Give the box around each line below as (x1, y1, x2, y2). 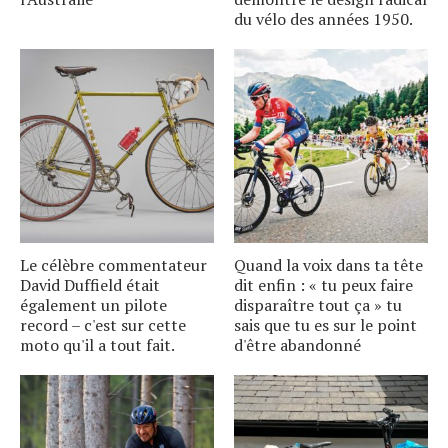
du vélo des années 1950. (234, 7, 413, 30)
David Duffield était (20, 273, 160, 296)
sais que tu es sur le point (234, 313, 417, 336)
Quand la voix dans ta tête (234, 253, 423, 276)
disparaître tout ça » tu (234, 293, 402, 316)
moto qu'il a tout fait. (20, 333, 175, 356)
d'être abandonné (234, 333, 361, 356)
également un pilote (20, 293, 167, 316)
